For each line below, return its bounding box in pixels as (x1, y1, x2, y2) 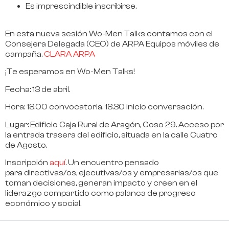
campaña (5, 49, 41, 59)
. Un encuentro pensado (65, 157, 159, 167)
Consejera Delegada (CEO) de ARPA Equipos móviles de (5, 39, 219, 49)
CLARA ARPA (44, 49, 95, 59)
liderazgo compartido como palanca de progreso (5, 188, 196, 198)
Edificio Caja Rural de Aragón (30, 120, 140, 129)
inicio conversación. (125, 102, 203, 112)
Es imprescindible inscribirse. (26, 1, 136, 11)
